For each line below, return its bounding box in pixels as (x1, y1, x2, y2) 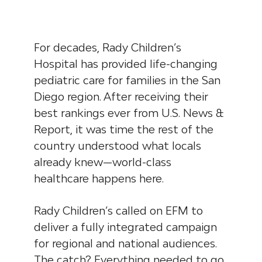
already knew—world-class (34, 155, 172, 168)
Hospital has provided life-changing (34, 57, 218, 70)
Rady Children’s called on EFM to (34, 204, 204, 217)
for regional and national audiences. (34, 236, 218, 250)
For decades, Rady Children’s (34, 40, 182, 54)
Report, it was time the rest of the (34, 122, 214, 136)
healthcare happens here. (34, 171, 164, 185)
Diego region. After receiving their (34, 89, 209, 103)
